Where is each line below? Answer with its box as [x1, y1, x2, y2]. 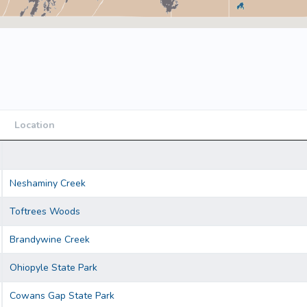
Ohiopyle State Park [10, 261, 97, 275]
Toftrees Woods [10, 205, 80, 219]
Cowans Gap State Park [10, 289, 114, 303]
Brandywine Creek [10, 233, 90, 247]
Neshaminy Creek [10, 177, 86, 191]
